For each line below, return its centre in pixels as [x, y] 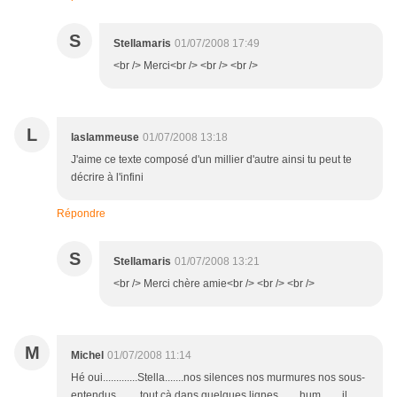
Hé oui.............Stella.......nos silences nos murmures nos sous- [218, 378]
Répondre [81, 214]
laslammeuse [105, 138]
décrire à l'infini [107, 178]
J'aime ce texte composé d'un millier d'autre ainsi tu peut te [211, 160]
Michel [87, 356]
